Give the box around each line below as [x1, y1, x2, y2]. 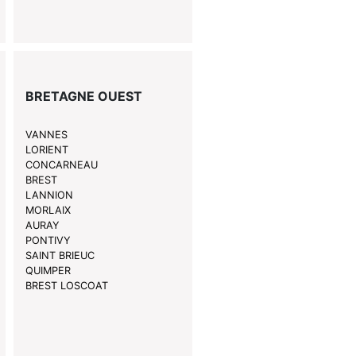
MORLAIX [25, 204, 71, 217]
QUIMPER [25, 265, 71, 277]
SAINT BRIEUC [25, 250, 95, 262]
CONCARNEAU [25, 159, 98, 172]
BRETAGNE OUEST [25, 88, 142, 105]
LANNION [25, 189, 73, 202]
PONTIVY [25, 234, 71, 247]
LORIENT [25, 144, 68, 157]
